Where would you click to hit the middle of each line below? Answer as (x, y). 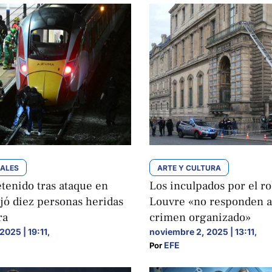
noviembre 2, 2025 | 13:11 (202, 232)
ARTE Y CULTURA (189, 168)
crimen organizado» (200, 218)
